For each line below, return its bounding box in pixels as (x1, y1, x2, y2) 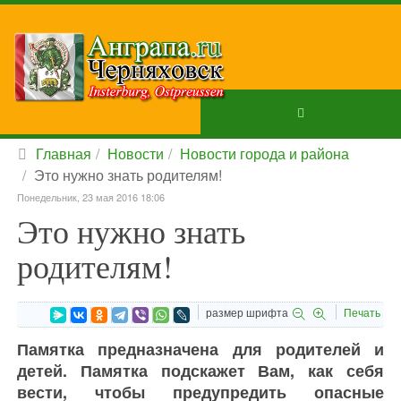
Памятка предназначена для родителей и (17, 337, 384, 361)
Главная (36, 143, 91, 164)
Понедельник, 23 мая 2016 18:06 (17, 190, 165, 204)
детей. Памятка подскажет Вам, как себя (17, 359, 384, 382)
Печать (344, 304, 380, 320)
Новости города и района (180, 143, 349, 164)
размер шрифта (206, 304, 288, 320)
